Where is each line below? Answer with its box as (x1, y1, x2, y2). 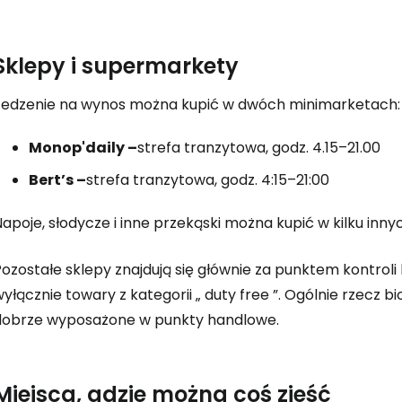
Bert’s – (29, 170, 86, 190)
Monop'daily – (29, 137, 137, 158)
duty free (205, 284, 269, 305)
